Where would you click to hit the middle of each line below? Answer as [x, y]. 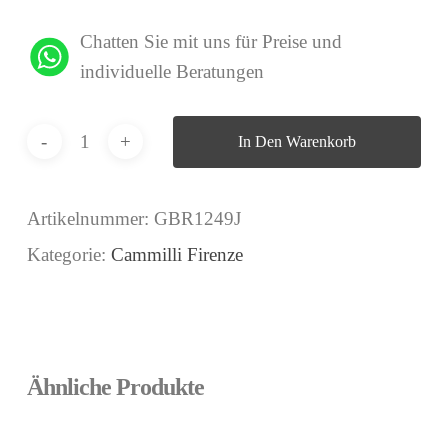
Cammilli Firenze [176, 254]
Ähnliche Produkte [115, 386]
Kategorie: [68, 254]
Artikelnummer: [90, 218]
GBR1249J [197, 218]
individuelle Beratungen [172, 72]
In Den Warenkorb [296, 141]
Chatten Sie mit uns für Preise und [211, 42]
